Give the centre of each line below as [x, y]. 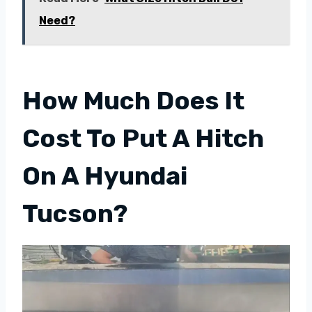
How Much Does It [133, 100]
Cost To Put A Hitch [143, 138]
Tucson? [75, 213]
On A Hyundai [105, 175]
